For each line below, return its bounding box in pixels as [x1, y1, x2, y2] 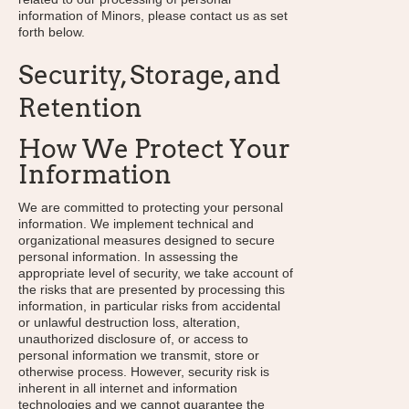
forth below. [18, 25, 85, 39]
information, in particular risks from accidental [18, 299, 280, 313]
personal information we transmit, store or [18, 348, 259, 362]
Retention [18, 92, 142, 123]
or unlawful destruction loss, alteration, [18, 315, 240, 330]
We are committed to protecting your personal [18, 200, 283, 215]
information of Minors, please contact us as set [18, 8, 288, 23]
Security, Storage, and [18, 59, 280, 90]
